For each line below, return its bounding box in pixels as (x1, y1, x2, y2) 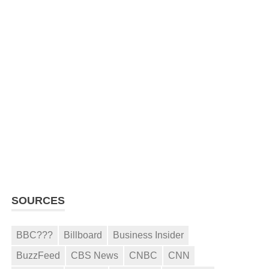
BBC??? (16, 229, 53, 240)
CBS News (71, 250, 119, 261)
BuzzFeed (16, 250, 61, 261)
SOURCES (11, 195, 65, 207)
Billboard (64, 229, 103, 240)
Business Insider (113, 229, 184, 240)
